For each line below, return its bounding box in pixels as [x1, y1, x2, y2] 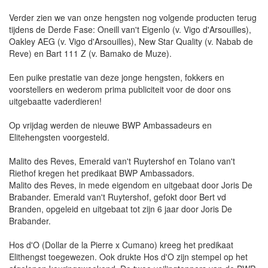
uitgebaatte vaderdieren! [9, 95, 102, 108]
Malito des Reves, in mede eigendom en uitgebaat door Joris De [9, 179, 252, 191]
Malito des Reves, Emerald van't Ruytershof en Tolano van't [9, 155, 235, 167]
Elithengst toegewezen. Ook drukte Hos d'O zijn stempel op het [9, 251, 248, 263]
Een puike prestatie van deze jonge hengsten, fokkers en [9, 71, 224, 84]
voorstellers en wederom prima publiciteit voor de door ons [9, 83, 231, 96]
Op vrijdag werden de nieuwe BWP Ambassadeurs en [9, 119, 212, 132]
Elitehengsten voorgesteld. [9, 131, 109, 144]
